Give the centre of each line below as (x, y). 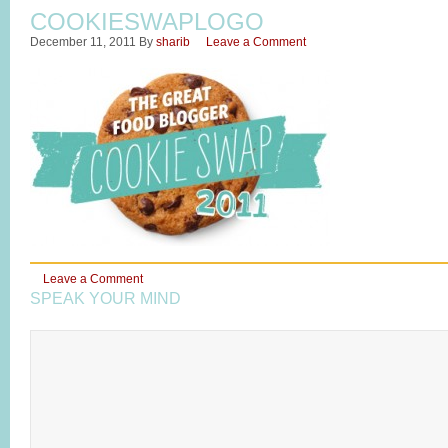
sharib (173, 42)
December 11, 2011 (83, 42)
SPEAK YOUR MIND (105, 298)
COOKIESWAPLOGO (147, 21)
